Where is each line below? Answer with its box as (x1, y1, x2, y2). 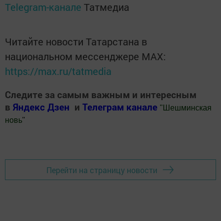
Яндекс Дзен (13, 100, 70, 113)
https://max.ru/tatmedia (5, 64, 111, 77)
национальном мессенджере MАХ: (5, 49, 166, 63)
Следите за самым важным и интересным (5, 88, 196, 101)
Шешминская (163, 103, 212, 112)
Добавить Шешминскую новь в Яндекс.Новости (5, 134, 183, 145)
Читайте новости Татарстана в (5, 35, 147, 48)
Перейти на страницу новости (46, 164, 157, 175)
